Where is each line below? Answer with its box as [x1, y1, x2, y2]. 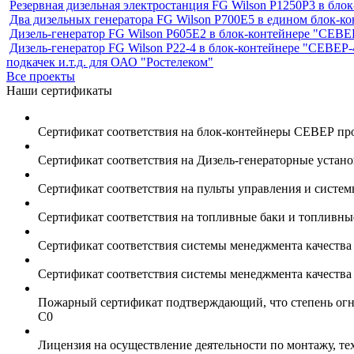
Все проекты [6, 69, 75, 83]
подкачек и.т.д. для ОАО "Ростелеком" [6, 55, 213, 69]
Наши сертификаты [6, 83, 112, 97]
